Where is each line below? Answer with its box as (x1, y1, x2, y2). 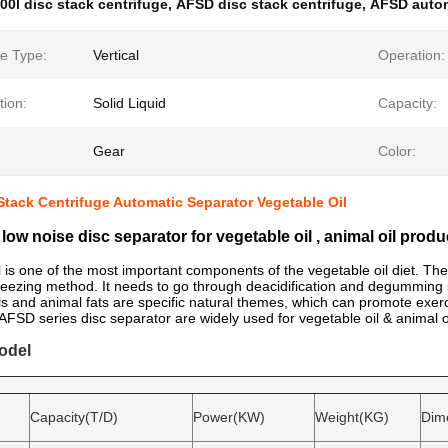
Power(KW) (193, 409, 265, 425)
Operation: (378, 47, 445, 63)
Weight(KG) (315, 409, 389, 425)
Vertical (93, 47, 139, 63)
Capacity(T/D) (30, 409, 118, 425)
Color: (378, 143, 416, 159)
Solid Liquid (93, 95, 166, 111)
